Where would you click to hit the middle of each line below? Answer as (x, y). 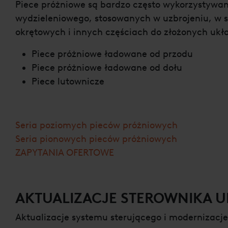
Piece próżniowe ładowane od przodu (112, 54)
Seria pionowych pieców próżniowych (96, 139)
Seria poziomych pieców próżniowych (96, 125)
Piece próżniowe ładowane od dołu (107, 67)
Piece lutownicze (68, 81)
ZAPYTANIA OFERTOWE (65, 152)
